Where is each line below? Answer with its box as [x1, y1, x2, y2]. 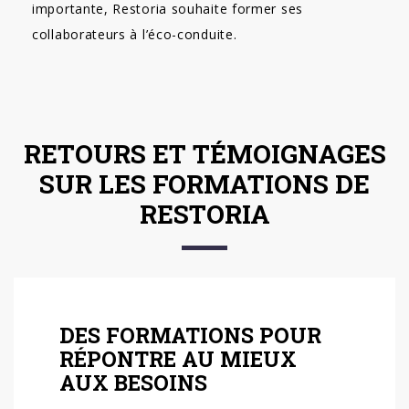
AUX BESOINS [59, 369, 207, 396]
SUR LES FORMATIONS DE [39, 167, 370, 201]
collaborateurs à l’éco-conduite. [32, 26, 237, 43]
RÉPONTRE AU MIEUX [59, 345, 297, 372]
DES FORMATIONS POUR [59, 321, 321, 349]
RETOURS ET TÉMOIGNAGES [23, 137, 386, 171]
